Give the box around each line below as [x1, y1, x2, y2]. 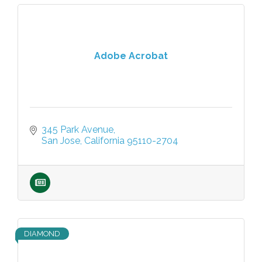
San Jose [42, 135, 80, 146]
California [84, 135, 125, 146]
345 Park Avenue [42, 124, 113, 135]
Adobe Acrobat [94, 50, 168, 61]
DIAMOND [24, 229, 60, 238]
